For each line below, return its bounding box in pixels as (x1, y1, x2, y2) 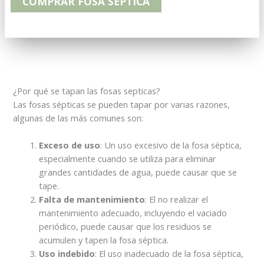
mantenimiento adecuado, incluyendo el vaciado (39, 207, 227, 219)
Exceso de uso (39, 139, 101, 151)
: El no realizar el (145, 193, 209, 206)
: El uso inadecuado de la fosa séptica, (95, 247, 244, 260)
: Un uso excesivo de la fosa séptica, (100, 139, 242, 151)
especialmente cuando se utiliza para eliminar (39, 153, 217, 165)
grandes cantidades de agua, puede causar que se (39, 166, 237, 179)
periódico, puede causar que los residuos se (39, 220, 212, 233)
